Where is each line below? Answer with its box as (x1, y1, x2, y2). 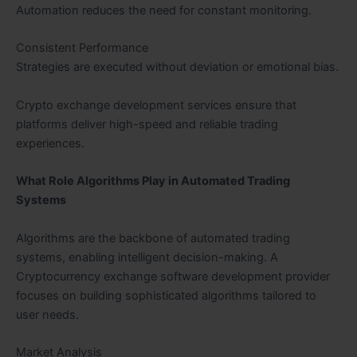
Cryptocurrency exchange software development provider (16, 269, 330, 284)
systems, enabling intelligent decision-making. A (16, 249, 278, 265)
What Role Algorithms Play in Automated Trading (16, 174, 290, 189)
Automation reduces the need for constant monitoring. (16, 3, 312, 18)
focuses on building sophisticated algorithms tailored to (16, 288, 316, 303)
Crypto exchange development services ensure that (16, 97, 296, 112)
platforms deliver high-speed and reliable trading (16, 116, 278, 131)
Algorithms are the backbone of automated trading (16, 230, 290, 245)
